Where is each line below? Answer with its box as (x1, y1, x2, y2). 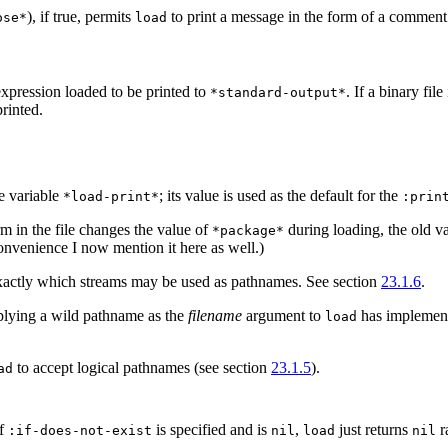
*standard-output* (210, 84, 346, 100)
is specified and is (152, 420, 271, 438)
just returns (335, 420, 412, 438)
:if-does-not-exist (8, 422, 152, 438)
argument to (242, 306, 325, 324)
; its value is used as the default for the (159, 186, 402, 204)
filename (188, 306, 242, 324)
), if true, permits (27, 7, 135, 25)
